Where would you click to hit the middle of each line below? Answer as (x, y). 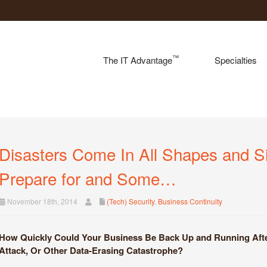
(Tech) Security (130, 201)
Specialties (236, 60)
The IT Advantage (138, 60)
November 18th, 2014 (41, 201)
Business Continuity (190, 201)
